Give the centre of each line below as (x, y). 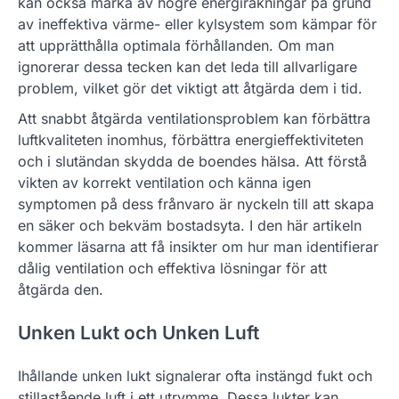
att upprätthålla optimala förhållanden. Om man (176, 45)
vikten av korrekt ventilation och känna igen (164, 182)
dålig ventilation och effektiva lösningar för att (172, 268)
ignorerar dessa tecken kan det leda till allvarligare (187, 66)
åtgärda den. (61, 289)
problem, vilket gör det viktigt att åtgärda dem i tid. (190, 88)
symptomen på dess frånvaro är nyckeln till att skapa (196, 204)
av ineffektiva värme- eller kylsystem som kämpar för (197, 24)
